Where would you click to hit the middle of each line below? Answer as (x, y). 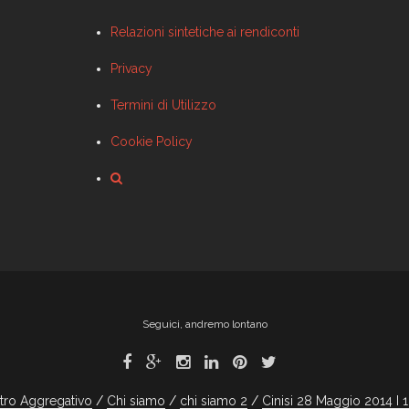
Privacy (131, 69)
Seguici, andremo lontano (204, 325)
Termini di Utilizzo (163, 105)
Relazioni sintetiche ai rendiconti (205, 32)
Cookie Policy (152, 142)
